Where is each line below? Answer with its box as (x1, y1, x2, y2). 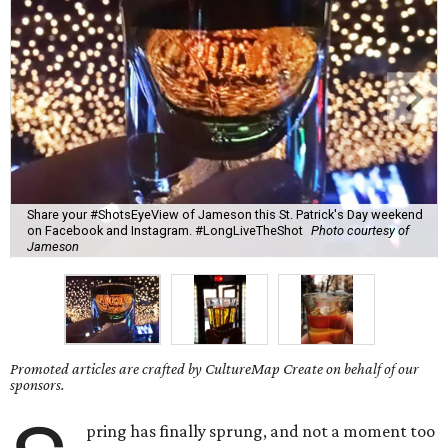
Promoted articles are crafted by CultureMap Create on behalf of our (10, 360, 419, 378)
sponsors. (10, 376, 65, 394)
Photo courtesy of (311, 222, 409, 238)
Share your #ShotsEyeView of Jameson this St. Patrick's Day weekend (27, 206, 423, 222)
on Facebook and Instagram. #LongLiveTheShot (27, 222, 303, 238)
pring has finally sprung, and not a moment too (86, 421, 436, 442)
